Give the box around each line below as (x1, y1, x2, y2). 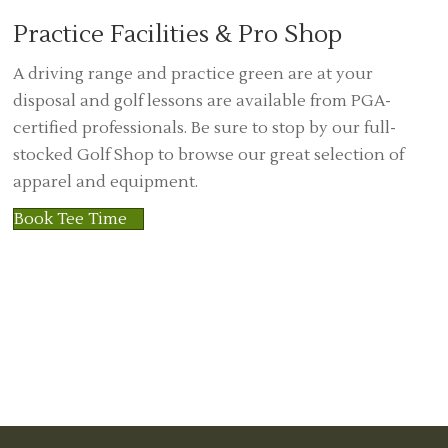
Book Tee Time (13, 209, 127, 230)
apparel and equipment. (12, 172, 198, 193)
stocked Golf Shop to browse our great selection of (12, 145, 404, 166)
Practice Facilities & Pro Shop (12, 19, 342, 51)
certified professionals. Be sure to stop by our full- (12, 118, 396, 139)
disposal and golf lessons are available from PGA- (12, 91, 391, 112)
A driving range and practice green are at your (12, 64, 373, 85)
